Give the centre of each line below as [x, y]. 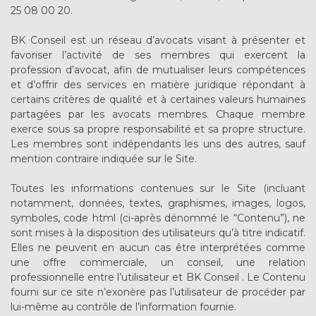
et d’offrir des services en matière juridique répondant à [158, 85]
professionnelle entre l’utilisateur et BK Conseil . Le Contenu [158, 277]
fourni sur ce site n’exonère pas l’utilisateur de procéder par [158, 292]
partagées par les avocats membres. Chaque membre [158, 114]
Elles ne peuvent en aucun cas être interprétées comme [158, 248]
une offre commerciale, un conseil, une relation [158, 262]
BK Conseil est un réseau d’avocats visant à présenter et [158, 40]
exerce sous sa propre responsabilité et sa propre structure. [158, 129]
